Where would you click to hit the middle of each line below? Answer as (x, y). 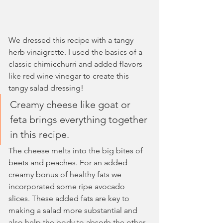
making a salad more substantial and (74, 210)
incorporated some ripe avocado (68, 186)
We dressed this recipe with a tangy (72, 40)
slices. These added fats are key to (70, 198)
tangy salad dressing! (46, 88)
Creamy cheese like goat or (71, 105)
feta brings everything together (80, 119)
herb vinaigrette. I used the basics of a (76, 52)
